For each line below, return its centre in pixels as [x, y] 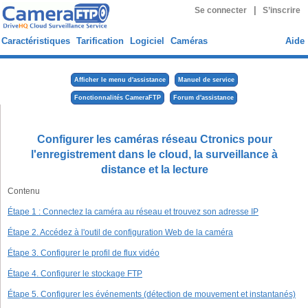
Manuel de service [206, 80]
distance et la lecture [154, 169]
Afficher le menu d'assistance [120, 80]
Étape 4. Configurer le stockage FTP [75, 274]
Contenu [24, 191]
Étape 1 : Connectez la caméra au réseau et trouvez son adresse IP [133, 212]
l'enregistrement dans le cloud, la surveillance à [154, 154]
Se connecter [220, 10]
